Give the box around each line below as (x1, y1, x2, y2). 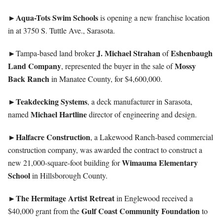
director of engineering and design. (87, 109, 197, 119)
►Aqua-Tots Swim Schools (8, 12, 100, 23)
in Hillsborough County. (30, 170, 108, 181)
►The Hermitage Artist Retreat (8, 192, 114, 204)
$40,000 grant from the (8, 206, 81, 216)
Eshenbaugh (171, 47, 213, 59)
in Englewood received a (114, 193, 193, 203)
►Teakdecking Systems (8, 96, 87, 107)
